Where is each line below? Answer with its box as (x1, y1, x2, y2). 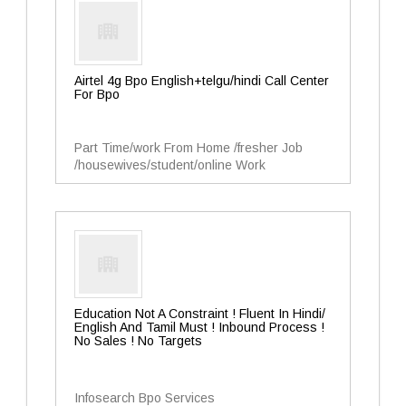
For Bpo (74, 87, 120, 101)
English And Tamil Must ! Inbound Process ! (74, 320, 324, 334)
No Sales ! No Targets (74, 333, 202, 348)
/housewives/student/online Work (74, 158, 266, 172)
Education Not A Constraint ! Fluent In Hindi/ (74, 306, 325, 321)
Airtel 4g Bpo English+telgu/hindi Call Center (74, 73, 329, 88)
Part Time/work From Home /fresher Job (74, 140, 303, 155)
